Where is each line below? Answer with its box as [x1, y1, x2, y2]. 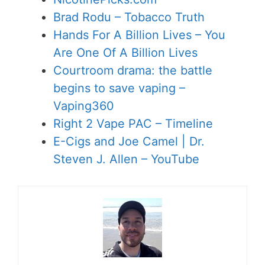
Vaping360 [53, 98, 114, 113]
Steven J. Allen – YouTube [53, 151, 199, 166]
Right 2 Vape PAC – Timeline [53, 116, 213, 131]
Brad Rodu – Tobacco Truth [53, 9, 205, 24]
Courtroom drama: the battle [53, 63, 212, 77]
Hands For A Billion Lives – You [53, 27, 225, 42]
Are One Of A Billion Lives [53, 45, 198, 60]
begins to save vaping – [53, 80, 185, 95]
